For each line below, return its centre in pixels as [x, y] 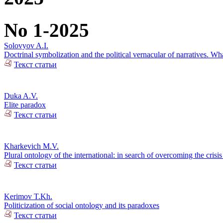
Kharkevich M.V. [31, 146]
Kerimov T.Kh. [28, 196]
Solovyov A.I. [26, 45]
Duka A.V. [21, 96]
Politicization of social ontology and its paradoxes [82, 205]
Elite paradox [25, 105]
